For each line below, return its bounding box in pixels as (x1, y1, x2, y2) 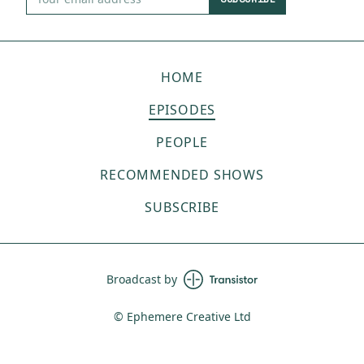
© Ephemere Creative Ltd (113, 309, 251, 324)
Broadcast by (106, 271, 177, 287)
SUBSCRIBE (145, 198, 219, 216)
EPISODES (148, 101, 216, 119)
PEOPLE (156, 133, 208, 151)
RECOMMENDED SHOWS (100, 166, 264, 184)
